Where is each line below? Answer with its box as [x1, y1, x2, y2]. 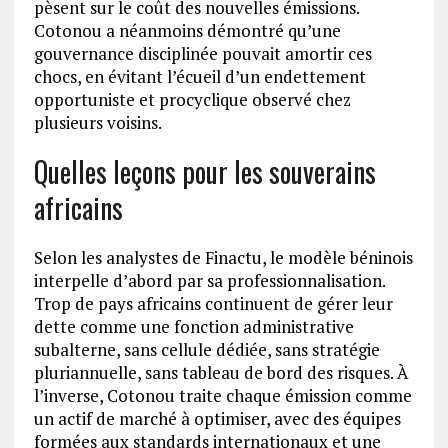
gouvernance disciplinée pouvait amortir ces [33, 42, 372, 66]
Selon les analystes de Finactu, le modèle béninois [33, 246, 413, 270]
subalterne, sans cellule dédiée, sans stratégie [33, 338, 380, 362]
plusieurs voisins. [33, 111, 162, 135]
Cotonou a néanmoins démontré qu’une [33, 19, 341, 43]
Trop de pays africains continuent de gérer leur [33, 292, 393, 316]
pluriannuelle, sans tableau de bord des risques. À [33, 361, 409, 385]
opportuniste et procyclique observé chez [33, 88, 351, 112]
